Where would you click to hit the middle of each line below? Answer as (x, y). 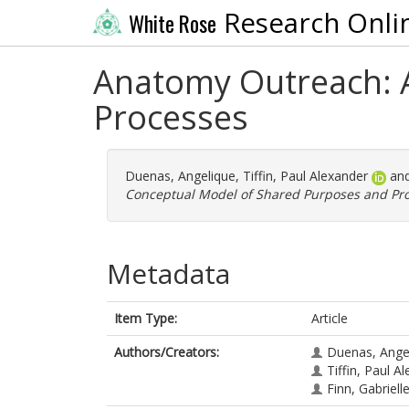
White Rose (172, 23)
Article (330, 318)
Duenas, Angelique (180, 176)
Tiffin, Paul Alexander (305, 176)
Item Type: (146, 318)
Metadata (168, 273)
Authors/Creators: (167, 352)
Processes (171, 117)
